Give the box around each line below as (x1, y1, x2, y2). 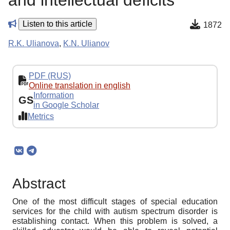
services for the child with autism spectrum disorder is (12, 207, 218, 216)
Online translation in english (29, 81, 130, 90)
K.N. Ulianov (63, 39, 109, 48)
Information (33, 91, 74, 100)
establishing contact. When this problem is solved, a (12, 217, 218, 226)
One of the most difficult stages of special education (12, 197, 218, 206)
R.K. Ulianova (8, 39, 59, 48)
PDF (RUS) (29, 71, 71, 81)
